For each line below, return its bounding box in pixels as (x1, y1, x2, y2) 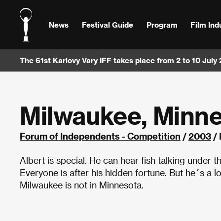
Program (146, 20, 178, 29)
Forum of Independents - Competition (20, 131, 181, 141)
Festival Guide (81, 20, 133, 29)
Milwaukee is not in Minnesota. (20, 180, 146, 190)
